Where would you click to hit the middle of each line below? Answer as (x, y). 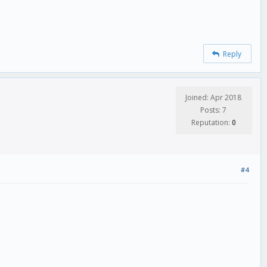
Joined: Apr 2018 (213, 97)
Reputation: (211, 122)
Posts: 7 (213, 110)
